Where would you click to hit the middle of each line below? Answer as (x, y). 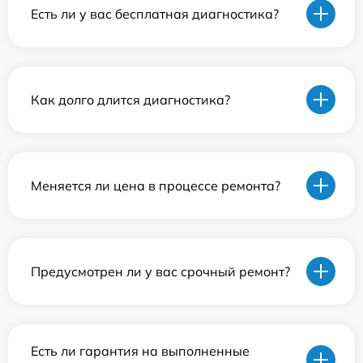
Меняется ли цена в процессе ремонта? (156, 185)
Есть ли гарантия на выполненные (140, 351)
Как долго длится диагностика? (130, 99)
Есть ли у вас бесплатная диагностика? (155, 13)
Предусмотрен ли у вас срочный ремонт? (160, 271)
